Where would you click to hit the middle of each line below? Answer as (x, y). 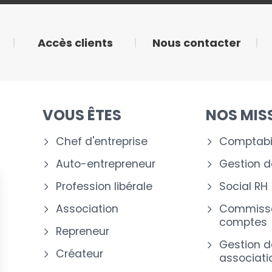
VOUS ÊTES (82, 115)
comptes (243, 222)
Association (87, 209)
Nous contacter (197, 43)
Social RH (243, 186)
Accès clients (75, 43)
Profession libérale (104, 186)
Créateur (79, 254)
